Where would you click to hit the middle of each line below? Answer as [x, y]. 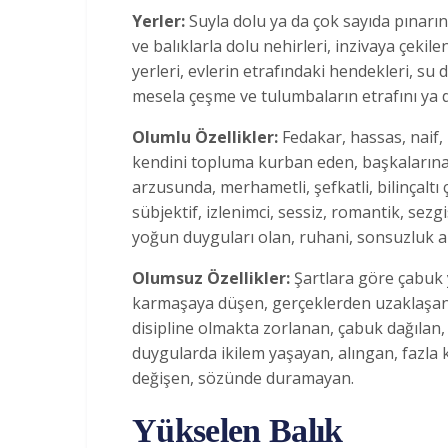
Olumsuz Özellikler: [213, 277]
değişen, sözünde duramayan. [243, 377]
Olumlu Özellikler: [207, 136]
